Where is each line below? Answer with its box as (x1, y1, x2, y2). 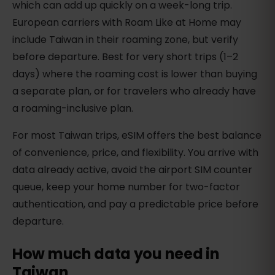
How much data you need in (12, 244, 220, 265)
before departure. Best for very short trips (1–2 (12, 50, 238, 64)
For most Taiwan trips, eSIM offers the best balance (12, 128, 261, 143)
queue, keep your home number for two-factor (12, 180, 240, 195)
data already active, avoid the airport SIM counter (12, 163, 252, 177)
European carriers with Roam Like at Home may (12, 15, 241, 30)
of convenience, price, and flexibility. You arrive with (12, 145, 258, 160)
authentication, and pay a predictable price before (12, 197, 258, 212)
